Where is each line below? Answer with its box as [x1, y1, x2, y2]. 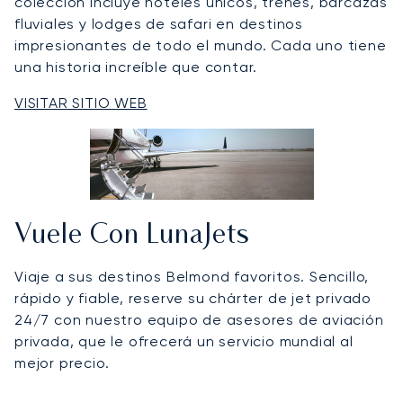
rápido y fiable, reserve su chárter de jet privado [14, 290, 372, 308]
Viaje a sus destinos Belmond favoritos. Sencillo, [14, 268, 370, 286]
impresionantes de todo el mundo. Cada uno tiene [14, 37, 387, 55]
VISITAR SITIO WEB [14, 94, 148, 112]
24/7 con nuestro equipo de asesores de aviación [14, 311, 384, 329]
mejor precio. [14, 354, 110, 372]
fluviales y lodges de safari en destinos [14, 15, 303, 33]
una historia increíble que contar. [14, 58, 258, 76]
